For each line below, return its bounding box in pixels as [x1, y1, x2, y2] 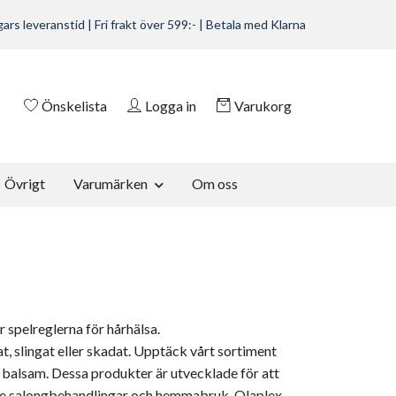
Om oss [192, 175, 238, 192]
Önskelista [42, 96, 107, 114]
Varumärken [73, 175, 148, 192]
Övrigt [4, 175, 45, 192]
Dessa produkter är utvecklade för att [49, 363, 279, 381]
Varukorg [234, 96, 292, 114]
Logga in [145, 96, 196, 114]
